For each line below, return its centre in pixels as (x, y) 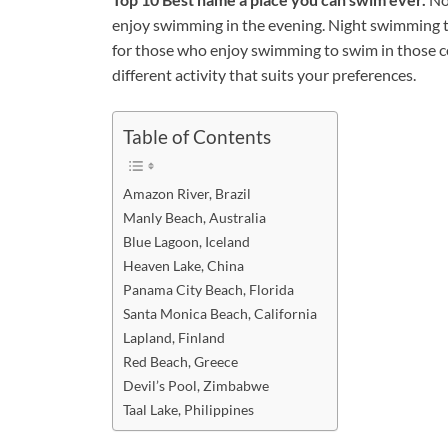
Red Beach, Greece (180, 361)
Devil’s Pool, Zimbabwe (196, 385)
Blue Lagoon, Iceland (186, 241)
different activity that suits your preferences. (264, 75)
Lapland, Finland (174, 337)
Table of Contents (197, 137)
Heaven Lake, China (183, 265)
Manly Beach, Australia (194, 217)
